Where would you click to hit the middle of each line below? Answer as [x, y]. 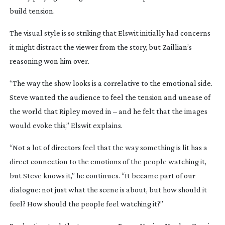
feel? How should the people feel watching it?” [86, 203]
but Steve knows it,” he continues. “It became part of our [102, 175]
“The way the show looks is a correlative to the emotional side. [111, 83]
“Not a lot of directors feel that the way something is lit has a [108, 147]
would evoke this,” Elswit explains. [66, 125]
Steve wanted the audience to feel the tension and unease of [110, 97]
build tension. [32, 11]
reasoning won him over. [49, 61]
